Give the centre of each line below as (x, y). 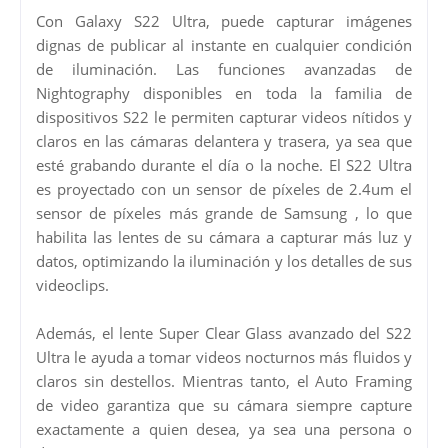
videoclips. (72, 284)
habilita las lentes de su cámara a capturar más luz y (224, 236)
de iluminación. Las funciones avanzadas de (224, 68)
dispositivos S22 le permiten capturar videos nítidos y (224, 116)
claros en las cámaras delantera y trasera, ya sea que (224, 140)
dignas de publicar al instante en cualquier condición (224, 44)
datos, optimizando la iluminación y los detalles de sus (224, 260)
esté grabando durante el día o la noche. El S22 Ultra (224, 164)
